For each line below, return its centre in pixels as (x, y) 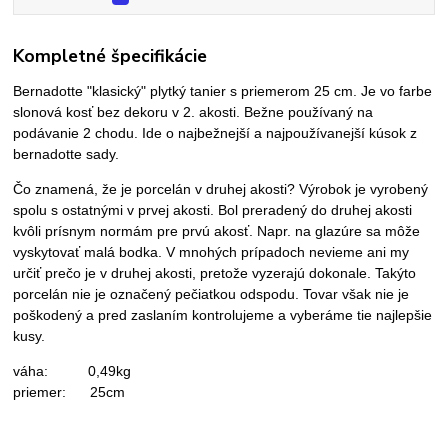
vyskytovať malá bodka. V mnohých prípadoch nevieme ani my (211, 252)
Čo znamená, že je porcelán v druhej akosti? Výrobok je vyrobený (221, 189)
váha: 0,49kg (72, 371)
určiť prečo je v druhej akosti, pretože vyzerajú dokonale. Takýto (215, 273)
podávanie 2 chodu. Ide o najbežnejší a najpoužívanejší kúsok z (215, 133)
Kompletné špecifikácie (110, 56)
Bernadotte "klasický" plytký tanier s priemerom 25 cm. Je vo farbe (223, 91)
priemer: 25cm (69, 392)
